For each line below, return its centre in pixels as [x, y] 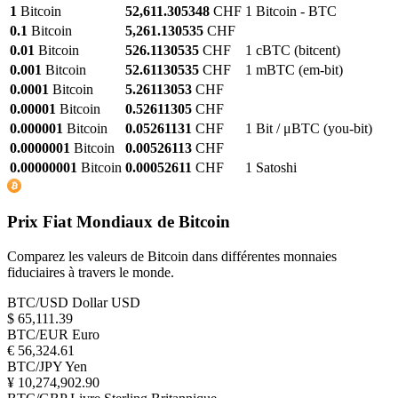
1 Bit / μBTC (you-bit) [309, 128]
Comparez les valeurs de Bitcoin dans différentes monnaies [172, 256]
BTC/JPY [35, 366]
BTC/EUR [38, 334]
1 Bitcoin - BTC [291, 11]
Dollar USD [106, 302]
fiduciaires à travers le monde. [91, 272]
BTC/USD [38, 302]
